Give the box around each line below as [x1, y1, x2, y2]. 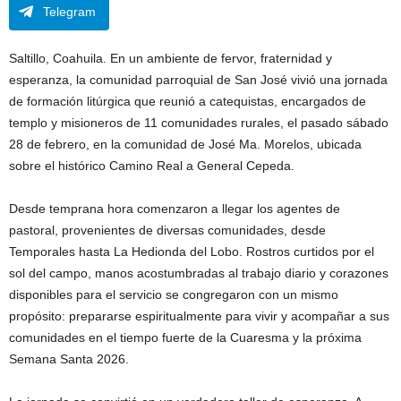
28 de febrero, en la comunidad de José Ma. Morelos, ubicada [9, 137, 362, 152]
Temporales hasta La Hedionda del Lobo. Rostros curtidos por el [9, 244, 374, 260]
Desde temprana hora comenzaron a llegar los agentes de [9, 201, 340, 217]
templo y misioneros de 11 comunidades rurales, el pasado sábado [9, 115, 388, 131]
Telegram [43, 4, 96, 20]
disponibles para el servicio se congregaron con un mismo [9, 287, 338, 303]
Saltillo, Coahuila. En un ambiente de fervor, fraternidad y [9, 51, 332, 66]
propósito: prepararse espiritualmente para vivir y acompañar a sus [9, 309, 389, 324]
